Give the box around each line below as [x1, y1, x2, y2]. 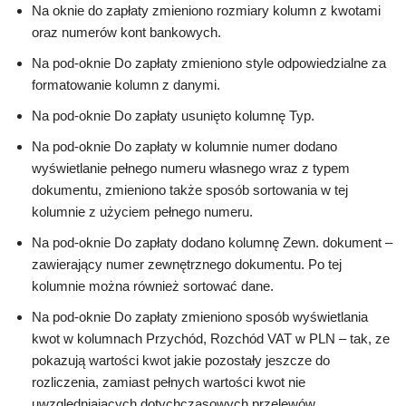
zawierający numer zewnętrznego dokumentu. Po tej [32, 256, 342, 273]
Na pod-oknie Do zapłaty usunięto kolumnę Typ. [32, 108, 314, 124]
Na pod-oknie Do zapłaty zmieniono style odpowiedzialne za [32, 55, 386, 72]
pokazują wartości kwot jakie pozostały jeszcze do [32, 353, 330, 369]
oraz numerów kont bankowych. [32, 24, 221, 41]
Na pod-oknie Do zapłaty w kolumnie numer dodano [32, 139, 337, 155]
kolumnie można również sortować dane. [32, 278, 274, 295]
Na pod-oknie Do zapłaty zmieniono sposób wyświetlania [32, 309, 368, 325]
